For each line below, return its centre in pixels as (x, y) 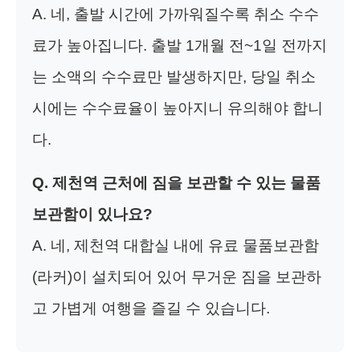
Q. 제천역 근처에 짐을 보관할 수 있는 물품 (176, 182)
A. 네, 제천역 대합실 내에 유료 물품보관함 (176, 245)
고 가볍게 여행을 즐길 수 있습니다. (151, 308)
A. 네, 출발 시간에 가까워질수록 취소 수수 (176, 14)
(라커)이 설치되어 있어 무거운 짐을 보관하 (177, 276)
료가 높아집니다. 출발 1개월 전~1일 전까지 (180, 45)
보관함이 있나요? (92, 214)
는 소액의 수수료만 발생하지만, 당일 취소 (174, 76)
